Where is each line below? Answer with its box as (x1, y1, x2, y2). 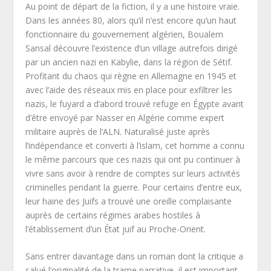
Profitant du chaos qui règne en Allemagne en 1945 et (25, 70, 237, 82)
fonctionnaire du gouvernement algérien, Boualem (25, 28, 224, 40)
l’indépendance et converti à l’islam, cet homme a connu (25, 139, 245, 151)
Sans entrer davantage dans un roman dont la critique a (25, 250, 244, 263)
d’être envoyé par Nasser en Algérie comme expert (25, 111, 225, 123)
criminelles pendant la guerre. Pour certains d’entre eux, (25, 181, 243, 193)
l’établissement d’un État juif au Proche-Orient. (25, 223, 206, 235)
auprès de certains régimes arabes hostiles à (25, 209, 201, 221)
